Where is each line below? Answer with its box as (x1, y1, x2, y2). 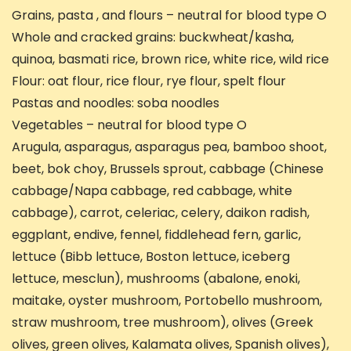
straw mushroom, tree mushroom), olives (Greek (12, 313, 313, 332)
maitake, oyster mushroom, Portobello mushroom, (12, 291, 322, 310)
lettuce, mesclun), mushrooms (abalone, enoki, (12, 270, 300, 288)
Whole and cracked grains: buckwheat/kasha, (12, 28, 294, 47)
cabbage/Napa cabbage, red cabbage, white (12, 182, 292, 201)
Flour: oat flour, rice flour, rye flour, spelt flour (12, 72, 286, 91)
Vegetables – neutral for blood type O (12, 116, 247, 135)
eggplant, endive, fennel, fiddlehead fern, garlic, (12, 226, 301, 244)
